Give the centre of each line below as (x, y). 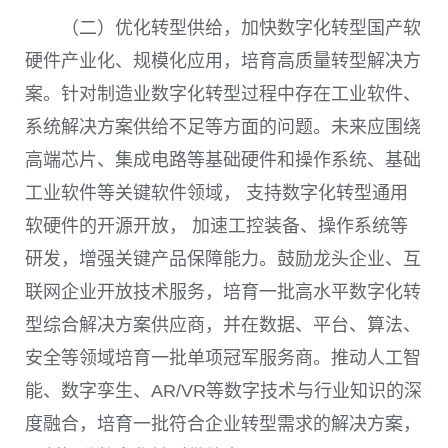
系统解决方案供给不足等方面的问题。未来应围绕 (223, 127)
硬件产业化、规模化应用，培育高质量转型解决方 (223, 61)
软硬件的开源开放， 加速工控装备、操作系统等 (216, 226)
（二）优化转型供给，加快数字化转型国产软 (241, 28)
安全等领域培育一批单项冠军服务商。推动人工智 (223, 358)
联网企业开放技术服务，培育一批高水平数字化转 (223, 292)
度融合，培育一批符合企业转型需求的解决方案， (223, 424)
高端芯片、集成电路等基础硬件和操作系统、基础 (223, 160)
